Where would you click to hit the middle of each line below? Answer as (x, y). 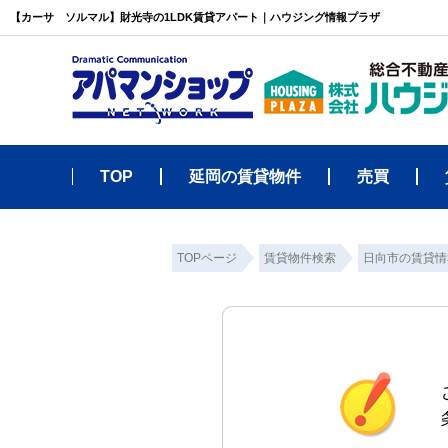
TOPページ (207, 258)
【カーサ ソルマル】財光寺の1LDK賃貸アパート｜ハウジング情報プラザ (195, 17)
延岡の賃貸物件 (245, 176)
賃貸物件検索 (300, 258)
